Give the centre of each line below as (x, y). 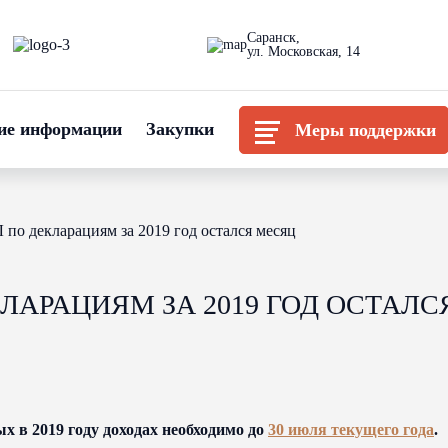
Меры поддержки (365, 129)
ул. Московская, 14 (304, 51)
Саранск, (274, 37)
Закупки (180, 129)
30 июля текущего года (351, 429)
